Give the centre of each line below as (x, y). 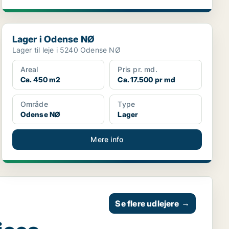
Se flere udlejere (147, 203)
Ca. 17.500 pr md (147, 79)
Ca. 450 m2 (40, 79)
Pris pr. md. (138, 69)
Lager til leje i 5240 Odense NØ (66, 50)
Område (34, 104)
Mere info (107, 139)
